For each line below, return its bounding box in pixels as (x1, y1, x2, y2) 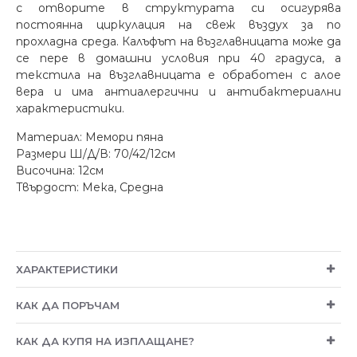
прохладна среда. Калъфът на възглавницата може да (16, 33, 341, 49)
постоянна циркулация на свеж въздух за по (16, 17, 341, 32)
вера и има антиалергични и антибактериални (16, 84, 341, 99)
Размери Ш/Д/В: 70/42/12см (16, 146, 178, 161)
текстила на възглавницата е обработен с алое (16, 67, 341, 82)
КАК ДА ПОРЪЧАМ (16, 298, 120, 312)
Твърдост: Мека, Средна (16, 179, 163, 194)
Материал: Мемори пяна (16, 129, 163, 144)
